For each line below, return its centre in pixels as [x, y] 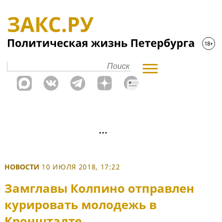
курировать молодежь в [81, 205]
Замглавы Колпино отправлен [99, 188]
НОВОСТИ [22, 167]
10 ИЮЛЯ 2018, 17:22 [81, 167]
